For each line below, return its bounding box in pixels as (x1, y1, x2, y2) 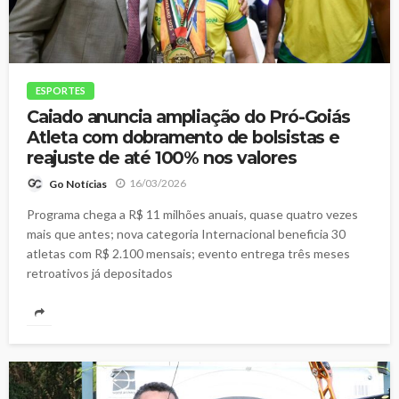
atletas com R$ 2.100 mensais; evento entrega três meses (27, 245, 350, 261)
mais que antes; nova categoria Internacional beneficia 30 (27, 225, 346, 241)
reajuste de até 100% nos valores (27, 146, 297, 168)
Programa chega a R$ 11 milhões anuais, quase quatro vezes (27, 206, 358, 222)
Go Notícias (49, 176, 107, 191)
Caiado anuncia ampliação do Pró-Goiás (27, 105, 350, 127)
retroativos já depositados (27, 265, 173, 281)
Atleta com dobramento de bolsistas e (27, 126, 339, 148)
